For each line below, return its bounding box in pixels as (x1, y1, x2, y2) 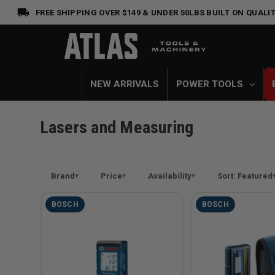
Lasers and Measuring (39, 117, 194, 137)
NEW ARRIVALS (90, 79, 159, 90)
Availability (147, 171, 192, 180)
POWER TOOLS (176, 79, 243, 90)
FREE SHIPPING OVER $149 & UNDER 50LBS (36, 7, 205, 17)
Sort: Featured (217, 171, 273, 180)
